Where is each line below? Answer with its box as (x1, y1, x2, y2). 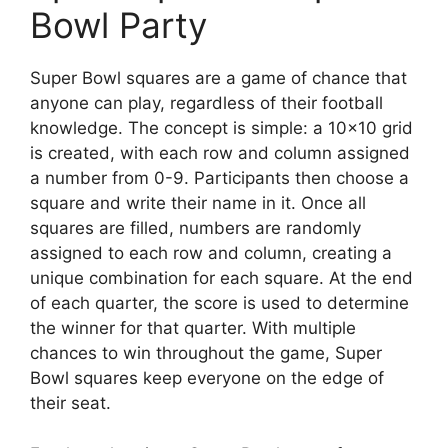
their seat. (30, 393, 111, 413)
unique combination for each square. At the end (30, 268, 413, 288)
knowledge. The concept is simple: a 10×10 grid (30, 118, 413, 138)
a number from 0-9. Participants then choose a (30, 168, 409, 188)
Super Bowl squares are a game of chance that (30, 68, 407, 88)
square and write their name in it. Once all (30, 193, 366, 213)
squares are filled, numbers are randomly (30, 218, 361, 238)
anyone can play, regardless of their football (30, 93, 383, 113)
